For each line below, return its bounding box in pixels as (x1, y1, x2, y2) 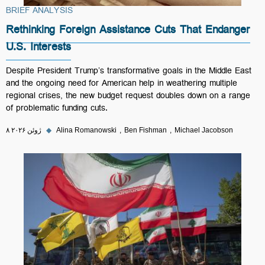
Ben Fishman (124, 126, 167, 134)
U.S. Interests (6, 38, 71, 60)
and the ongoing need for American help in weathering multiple (6, 76, 237, 93)
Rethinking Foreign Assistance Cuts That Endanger (6, 21, 250, 43)
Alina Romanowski (56, 126, 117, 134)
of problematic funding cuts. (6, 101, 108, 118)
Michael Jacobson (174, 126, 233, 134)
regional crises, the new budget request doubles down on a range (6, 89, 250, 105)
